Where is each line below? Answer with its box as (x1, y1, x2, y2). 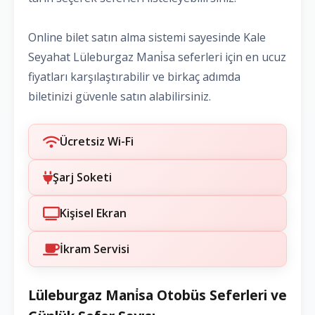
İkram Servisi (60, 241, 129, 257)
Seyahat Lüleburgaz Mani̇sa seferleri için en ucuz (28, 49, 286, 65)
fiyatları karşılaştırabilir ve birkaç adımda (28, 69, 240, 85)
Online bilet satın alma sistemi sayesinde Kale (28, 30, 266, 46)
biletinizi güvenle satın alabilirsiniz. (28, 89, 211, 105)
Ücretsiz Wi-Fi (60, 134, 134, 150)
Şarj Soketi (53, 169, 112, 186)
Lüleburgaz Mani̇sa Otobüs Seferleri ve (28, 285, 287, 305)
